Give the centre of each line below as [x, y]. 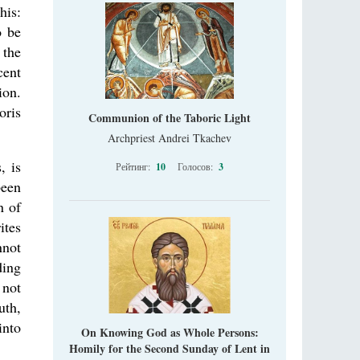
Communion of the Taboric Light [170, 117]
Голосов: [196, 166]
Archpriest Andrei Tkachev [170, 137]
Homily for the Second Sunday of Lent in [170, 348]
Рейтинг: [134, 166]
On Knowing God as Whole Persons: [170, 332]
